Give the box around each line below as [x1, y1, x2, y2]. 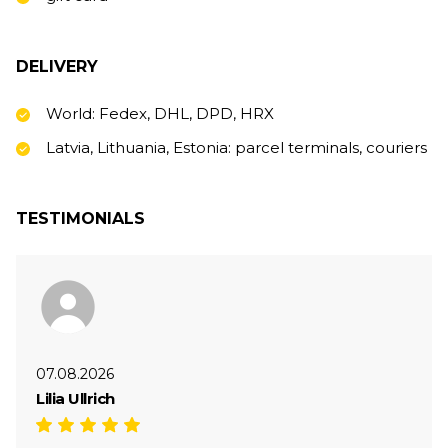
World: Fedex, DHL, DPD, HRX [46, 103, 274, 123]
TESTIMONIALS [16, 208, 145, 228]
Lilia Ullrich [36, 388, 115, 408]
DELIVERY [16, 56, 98, 76]
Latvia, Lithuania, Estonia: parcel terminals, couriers [46, 137, 427, 157]
